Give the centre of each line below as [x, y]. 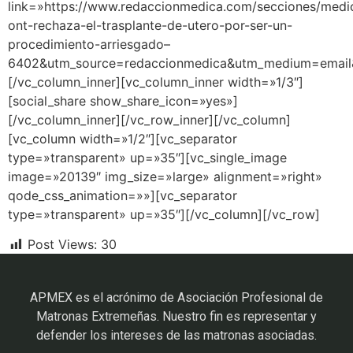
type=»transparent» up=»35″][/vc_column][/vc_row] [164, 214]
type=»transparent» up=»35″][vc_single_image [147, 157]
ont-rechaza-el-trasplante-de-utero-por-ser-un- [150, 25]
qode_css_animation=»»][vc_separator [123, 195]
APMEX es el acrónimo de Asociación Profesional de [176, 297]
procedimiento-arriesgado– [89, 44]
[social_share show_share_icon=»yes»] [123, 100]
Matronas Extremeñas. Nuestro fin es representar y [176, 316]
